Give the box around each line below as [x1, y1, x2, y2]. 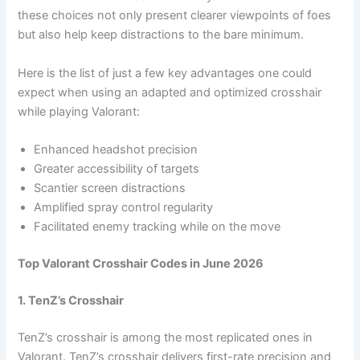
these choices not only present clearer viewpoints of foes [18, 8, 332, 23]
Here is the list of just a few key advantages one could [18, 65, 313, 80]
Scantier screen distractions [34, 181, 186, 196]
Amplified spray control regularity [34, 200, 214, 215]
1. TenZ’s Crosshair [18, 292, 125, 308]
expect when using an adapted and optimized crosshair [18, 84, 322, 100]
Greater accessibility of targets [34, 162, 200, 177]
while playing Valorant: [18, 104, 141, 119]
